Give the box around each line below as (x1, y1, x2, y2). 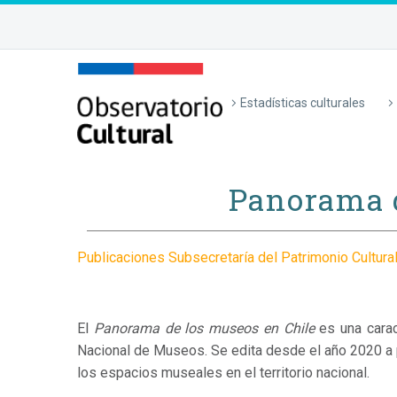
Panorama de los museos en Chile (93, 319, 315, 337)
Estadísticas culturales (240, 96, 365, 110)
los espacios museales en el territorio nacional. (77, 363, 370, 381)
